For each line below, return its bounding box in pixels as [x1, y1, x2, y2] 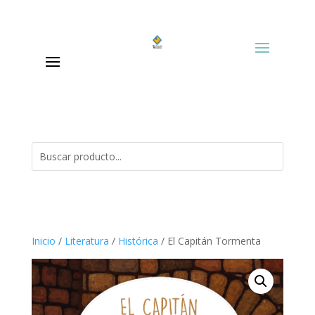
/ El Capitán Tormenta [157, 234, 261, 247]
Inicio [31, 234, 56, 247]
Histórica [117, 234, 158, 247]
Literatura [64, 234, 109, 247]
